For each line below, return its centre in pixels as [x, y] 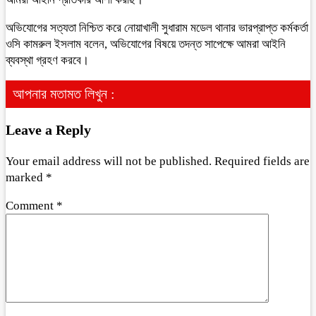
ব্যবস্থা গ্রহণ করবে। [47, 60]
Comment [31, 205]
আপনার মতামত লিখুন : [64, 94]
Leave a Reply [48, 129]
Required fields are [262, 161]
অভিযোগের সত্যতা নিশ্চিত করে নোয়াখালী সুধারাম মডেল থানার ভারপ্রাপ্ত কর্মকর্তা [157, 28]
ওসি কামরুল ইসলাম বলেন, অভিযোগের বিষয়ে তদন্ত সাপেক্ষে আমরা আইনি [146, 44]
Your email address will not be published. [109, 161]
